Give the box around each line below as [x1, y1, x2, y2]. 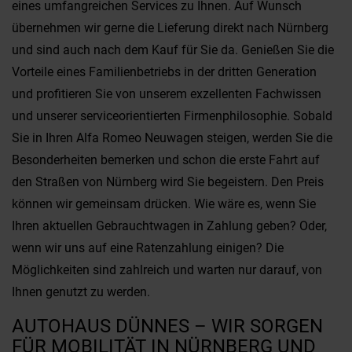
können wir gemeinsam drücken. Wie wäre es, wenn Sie [12, 196, 316, 211]
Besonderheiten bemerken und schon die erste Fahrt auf [12, 152, 320, 167]
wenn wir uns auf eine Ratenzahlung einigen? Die [12, 240, 284, 255]
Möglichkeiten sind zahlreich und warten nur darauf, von [12, 262, 322, 277]
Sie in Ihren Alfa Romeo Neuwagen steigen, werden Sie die [12, 130, 332, 145]
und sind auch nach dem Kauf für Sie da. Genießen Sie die [12, 42, 334, 57]
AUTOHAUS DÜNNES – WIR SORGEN [12, 315, 323, 337]
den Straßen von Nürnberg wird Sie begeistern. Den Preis [12, 174, 324, 189]
